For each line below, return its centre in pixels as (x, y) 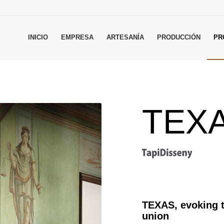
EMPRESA (77, 37)
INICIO (38, 37)
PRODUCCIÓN (178, 37)
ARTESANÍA (125, 37)
